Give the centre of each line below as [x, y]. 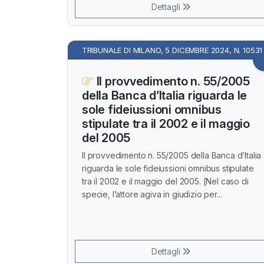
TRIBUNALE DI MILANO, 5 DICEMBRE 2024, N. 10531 [172, 50]
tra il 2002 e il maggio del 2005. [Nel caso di [165, 181]
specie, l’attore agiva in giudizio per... [152, 194]
